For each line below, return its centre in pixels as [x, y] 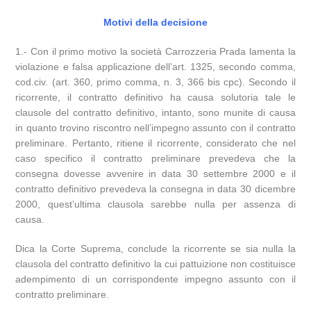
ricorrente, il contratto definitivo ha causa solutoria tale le [155, 97]
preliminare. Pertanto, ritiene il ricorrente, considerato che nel [155, 143]
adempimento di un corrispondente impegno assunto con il [155, 279]
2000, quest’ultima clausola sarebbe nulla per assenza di [155, 204]
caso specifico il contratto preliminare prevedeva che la [155, 158]
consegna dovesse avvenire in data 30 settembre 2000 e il [155, 174]
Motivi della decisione [155, 22]
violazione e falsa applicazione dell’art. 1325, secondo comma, [155, 67]
